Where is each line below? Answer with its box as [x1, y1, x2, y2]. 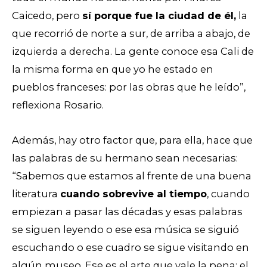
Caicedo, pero [12, 10, 82, 22]
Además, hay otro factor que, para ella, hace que [12, 134, 253, 147]
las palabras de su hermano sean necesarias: [12, 152, 238, 164]
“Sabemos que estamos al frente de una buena [12, 170, 252, 182]
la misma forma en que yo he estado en [12, 63, 213, 76]
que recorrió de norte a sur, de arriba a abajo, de [12, 27, 250, 40]
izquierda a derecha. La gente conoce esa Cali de [12, 45, 254, 58]
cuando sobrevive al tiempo [60, 188, 207, 200]
